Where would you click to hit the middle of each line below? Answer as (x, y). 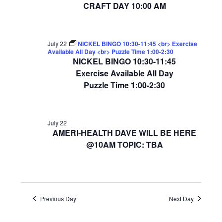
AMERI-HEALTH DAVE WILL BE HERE (124, 132)
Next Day (182, 198)
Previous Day (58, 198)
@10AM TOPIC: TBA (124, 144)
